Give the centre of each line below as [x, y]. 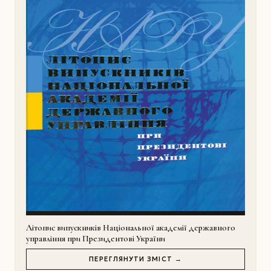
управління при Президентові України [95, 239]
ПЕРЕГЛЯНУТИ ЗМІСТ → [135, 259]
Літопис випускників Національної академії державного [130, 228]
